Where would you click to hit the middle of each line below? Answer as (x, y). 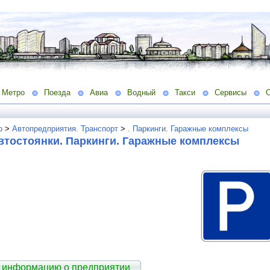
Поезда (57, 92)
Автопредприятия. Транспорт (65, 128)
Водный (141, 92)
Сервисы (231, 92)
